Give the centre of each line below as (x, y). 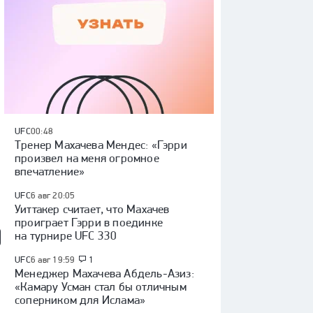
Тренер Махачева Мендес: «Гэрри (101, 145)
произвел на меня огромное (87, 158)
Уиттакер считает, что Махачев (92, 209)
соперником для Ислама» (80, 300)
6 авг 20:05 (53, 195)
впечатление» (50, 171)
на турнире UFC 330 (66, 235)
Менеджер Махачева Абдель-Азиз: (104, 273)
